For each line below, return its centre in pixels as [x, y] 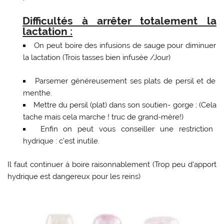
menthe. [37, 93]
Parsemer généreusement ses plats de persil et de [125, 81]
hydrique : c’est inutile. [61, 141]
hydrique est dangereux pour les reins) [74, 176]
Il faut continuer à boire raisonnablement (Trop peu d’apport [112, 164]
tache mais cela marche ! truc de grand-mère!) [103, 117]
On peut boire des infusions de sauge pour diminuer [125, 46]
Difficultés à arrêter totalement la [119, 20]
